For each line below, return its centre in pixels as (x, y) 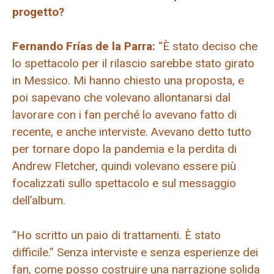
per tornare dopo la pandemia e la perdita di (124, 149)
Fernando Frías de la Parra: (84, 46)
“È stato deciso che (206, 46)
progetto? (38, 12)
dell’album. (39, 201)
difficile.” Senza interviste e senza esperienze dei (135, 252)
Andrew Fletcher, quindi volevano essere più (124, 166)
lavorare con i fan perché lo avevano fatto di (124, 115)
